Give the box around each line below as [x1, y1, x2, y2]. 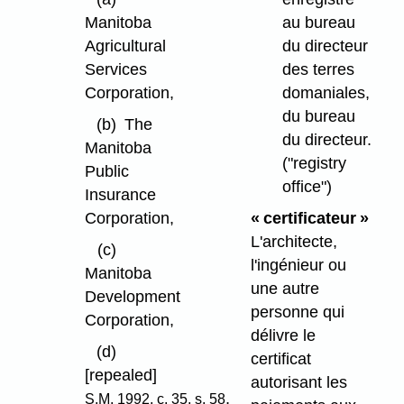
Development [84, 287, 180, 306]
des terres [281, 60, 354, 78]
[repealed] [84, 365, 157, 384]
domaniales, [281, 83, 370, 102]
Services [84, 60, 147, 79]
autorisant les [250, 372, 347, 391]
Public [84, 162, 129, 181]
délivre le [250, 326, 316, 344]
